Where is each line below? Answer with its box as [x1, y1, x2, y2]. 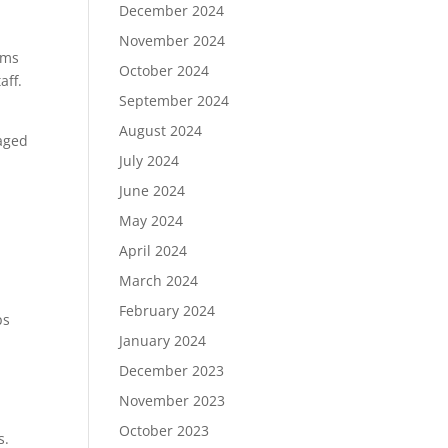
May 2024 [119, 211, 184, 230]
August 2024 [119, 121, 203, 140]
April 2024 [119, 241, 188, 260]
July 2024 [119, 151, 180, 170]
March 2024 [119, 271, 199, 290]
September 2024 [119, 91, 230, 110]
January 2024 [119, 331, 207, 350]
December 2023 [119, 361, 225, 380]
